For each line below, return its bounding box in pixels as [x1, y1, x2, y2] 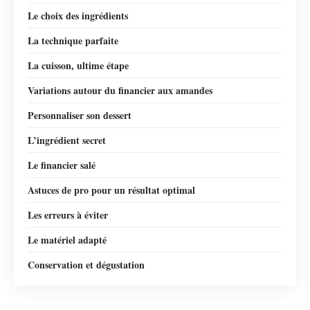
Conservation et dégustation [28, 257, 145, 272]
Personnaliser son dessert [28, 107, 131, 122]
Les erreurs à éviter [28, 207, 108, 222]
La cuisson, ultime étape [28, 57, 129, 73]
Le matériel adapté [28, 232, 107, 247]
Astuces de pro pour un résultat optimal [28, 182, 195, 197]
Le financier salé [28, 157, 95, 172]
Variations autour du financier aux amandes [28, 82, 212, 98]
